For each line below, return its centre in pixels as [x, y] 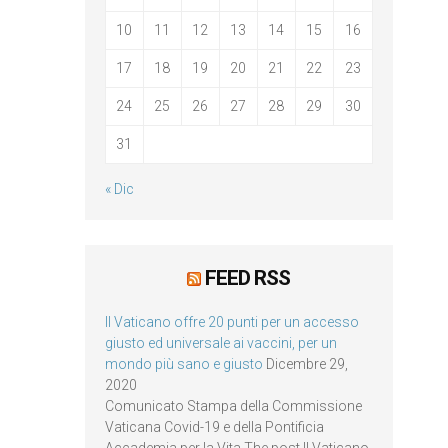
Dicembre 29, [306, 363]
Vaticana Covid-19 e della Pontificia [214, 426]
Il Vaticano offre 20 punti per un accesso [231, 321]
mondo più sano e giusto [183, 363]
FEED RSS [248, 277]
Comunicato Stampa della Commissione [233, 405]
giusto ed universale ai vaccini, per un [220, 342]
